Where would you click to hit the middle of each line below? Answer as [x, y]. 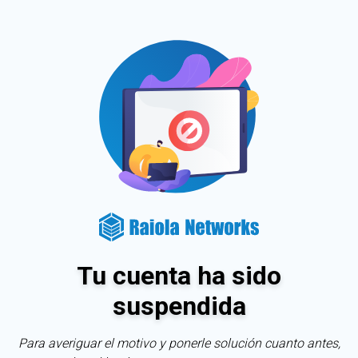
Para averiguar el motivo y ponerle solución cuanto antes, [179, 343]
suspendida [179, 306]
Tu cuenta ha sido [179, 275]
